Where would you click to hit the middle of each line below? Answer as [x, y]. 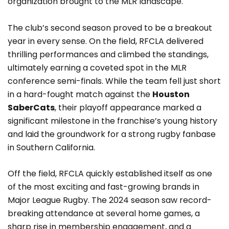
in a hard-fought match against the [80, 94]
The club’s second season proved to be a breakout [110, 28]
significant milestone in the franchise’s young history [112, 121]
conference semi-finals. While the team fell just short [114, 81]
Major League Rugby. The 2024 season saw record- [110, 200]
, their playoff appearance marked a [128, 107]
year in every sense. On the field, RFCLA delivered [106, 41]
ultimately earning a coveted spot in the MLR [97, 67]
